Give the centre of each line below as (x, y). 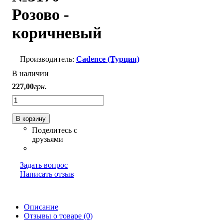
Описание (41, 207)
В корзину (31, 118)
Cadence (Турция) (108, 59)
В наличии (30, 73)
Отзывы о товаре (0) (58, 216)
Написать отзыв (47, 174)
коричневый (57, 33)
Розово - (41, 15)
